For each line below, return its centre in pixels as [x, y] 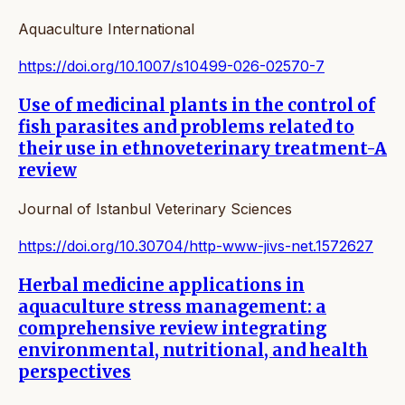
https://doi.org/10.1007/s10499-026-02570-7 [171, 66]
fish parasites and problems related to [186, 127]
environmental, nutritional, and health [193, 351]
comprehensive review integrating [172, 329]
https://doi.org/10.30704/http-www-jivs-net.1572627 [196, 246]
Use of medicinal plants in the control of [197, 105]
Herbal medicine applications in [161, 286]
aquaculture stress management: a [172, 307]
